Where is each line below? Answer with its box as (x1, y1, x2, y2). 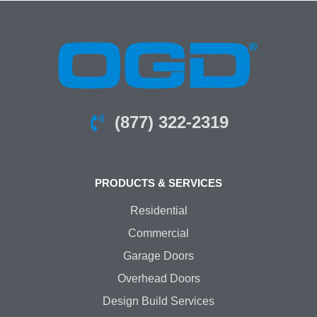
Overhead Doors (117, 272, 200, 285)
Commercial (128, 227, 189, 240)
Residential (129, 204, 188, 217)
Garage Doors (123, 250, 194, 263)
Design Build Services (103, 295, 214, 308)
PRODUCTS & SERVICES (95, 177, 222, 190)
